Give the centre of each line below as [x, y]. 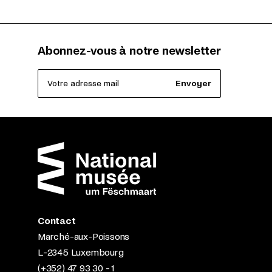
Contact [57, 221]
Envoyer [193, 83]
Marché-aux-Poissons [84, 236]
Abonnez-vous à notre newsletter [129, 51]
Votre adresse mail [83, 83]
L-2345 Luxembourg [81, 252]
